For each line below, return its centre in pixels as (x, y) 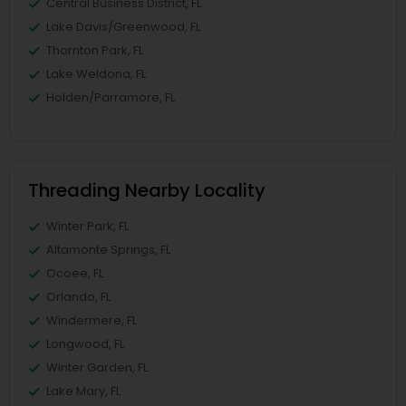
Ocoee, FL (75, 273)
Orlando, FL (78, 297)
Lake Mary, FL (83, 391)
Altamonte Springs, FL (108, 250)
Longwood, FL (85, 344)
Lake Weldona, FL (96, 74)
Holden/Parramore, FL (111, 97)
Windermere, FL (92, 320)
